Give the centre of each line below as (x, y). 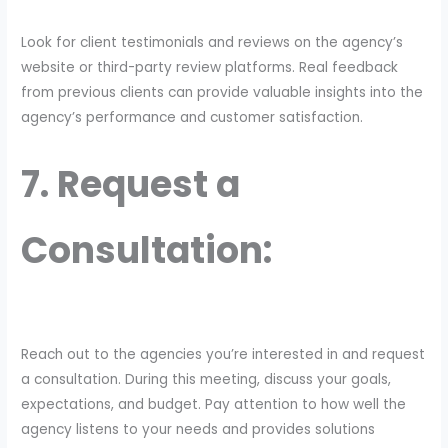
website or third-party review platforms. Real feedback (210, 68)
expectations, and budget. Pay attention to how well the (214, 404)
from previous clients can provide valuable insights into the (222, 93)
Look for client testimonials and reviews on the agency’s (212, 43)
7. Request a (131, 185)
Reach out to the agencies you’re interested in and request (223, 354)
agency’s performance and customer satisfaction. (192, 118)
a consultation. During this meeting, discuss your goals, (206, 379)
